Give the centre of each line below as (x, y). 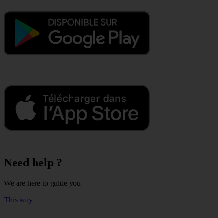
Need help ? (33, 163)
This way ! (20, 200)
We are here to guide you (42, 183)
